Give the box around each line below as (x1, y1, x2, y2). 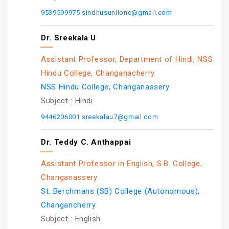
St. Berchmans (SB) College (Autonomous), (41, 187, 200, 196)
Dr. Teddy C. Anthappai (41, 138, 131, 147)
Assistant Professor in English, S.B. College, (41, 159, 202, 168)
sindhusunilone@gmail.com (82, 9, 172, 16)
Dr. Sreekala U (41, 33, 97, 42)
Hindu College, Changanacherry (41, 68, 155, 78)
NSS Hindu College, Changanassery (41, 82, 170, 91)
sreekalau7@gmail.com (82, 113, 158, 121)
